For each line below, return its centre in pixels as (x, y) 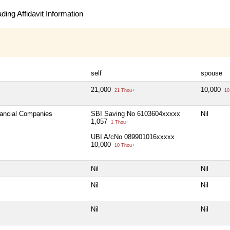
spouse (212, 73)
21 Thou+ (124, 90)
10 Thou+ (124, 145)
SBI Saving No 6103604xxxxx (136, 113)
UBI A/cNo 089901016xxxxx (133, 137)
